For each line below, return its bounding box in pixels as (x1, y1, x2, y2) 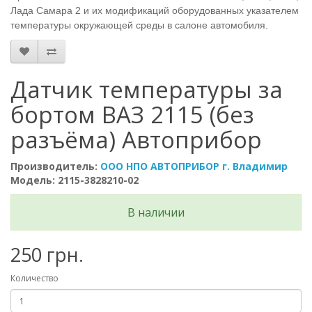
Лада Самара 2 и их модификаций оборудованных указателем (10, 5, 299, 16)
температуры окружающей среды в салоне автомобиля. (10, 19, 268, 31)
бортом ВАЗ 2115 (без (10, 99, 254, 130)
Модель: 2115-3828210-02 (10, 173, 139, 187)
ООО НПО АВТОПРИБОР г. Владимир (100, 159, 288, 173)
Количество (10, 272, 58, 284)
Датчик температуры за (10, 74, 283, 105)
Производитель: (10, 159, 100, 173)
